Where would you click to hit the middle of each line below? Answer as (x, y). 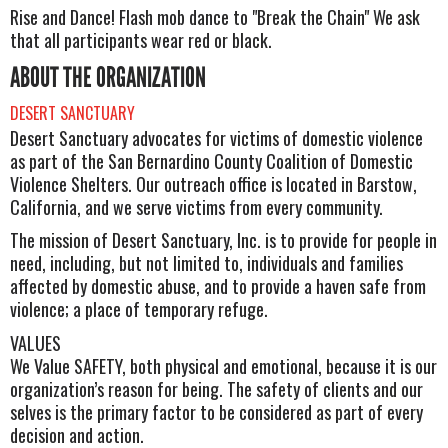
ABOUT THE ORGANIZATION (108, 77)
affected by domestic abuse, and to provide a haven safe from (218, 286)
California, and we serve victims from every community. (196, 206)
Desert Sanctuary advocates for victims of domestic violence (216, 137)
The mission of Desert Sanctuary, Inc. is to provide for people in (223, 240)
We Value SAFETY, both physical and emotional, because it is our (223, 365)
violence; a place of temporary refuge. (139, 309)
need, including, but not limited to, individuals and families (206, 263)
